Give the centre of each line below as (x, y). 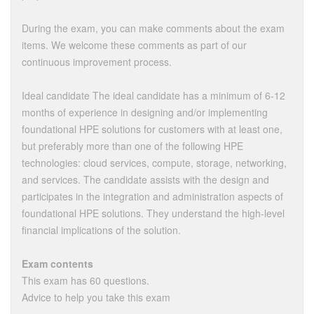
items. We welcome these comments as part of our (134, 45)
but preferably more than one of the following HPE (132, 146)
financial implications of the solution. (101, 230)
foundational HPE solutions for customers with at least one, (152, 129)
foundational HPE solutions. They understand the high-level (153, 213)
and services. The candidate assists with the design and (145, 179)
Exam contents (57, 264)
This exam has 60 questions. (86, 280)
